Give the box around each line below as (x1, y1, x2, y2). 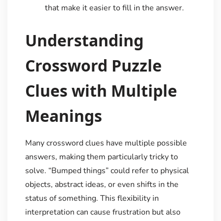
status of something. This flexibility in (25, 193, 159, 204)
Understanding (25, 30, 144, 51)
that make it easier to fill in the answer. (44, 2, 184, 13)
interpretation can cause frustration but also (25, 207, 181, 218)
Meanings (25, 105, 102, 127)
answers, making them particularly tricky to (25, 151, 178, 163)
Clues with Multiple (25, 80, 177, 102)
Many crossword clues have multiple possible (25, 138, 187, 149)
